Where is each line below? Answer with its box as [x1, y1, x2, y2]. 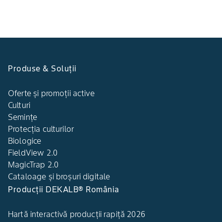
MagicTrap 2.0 [8, 160, 58, 170]
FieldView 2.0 [8, 148, 57, 158]
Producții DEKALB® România [8, 184, 119, 195]
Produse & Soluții [8, 63, 77, 74]
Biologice [8, 136, 42, 146]
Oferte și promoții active [8, 88, 95, 99]
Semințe [8, 112, 38, 122]
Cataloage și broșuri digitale [8, 171, 111, 182]
